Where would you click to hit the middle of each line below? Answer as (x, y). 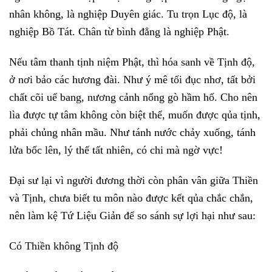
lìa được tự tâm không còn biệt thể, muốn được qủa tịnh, (135, 114)
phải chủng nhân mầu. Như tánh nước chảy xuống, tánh (132, 132)
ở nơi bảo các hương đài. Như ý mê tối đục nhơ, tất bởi (132, 79)
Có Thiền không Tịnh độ (64, 246)
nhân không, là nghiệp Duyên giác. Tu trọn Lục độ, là (128, 14)
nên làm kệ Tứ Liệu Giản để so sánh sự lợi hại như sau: (132, 215)
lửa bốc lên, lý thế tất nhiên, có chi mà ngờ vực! (116, 150)
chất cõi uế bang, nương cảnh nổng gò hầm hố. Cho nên (133, 97)
